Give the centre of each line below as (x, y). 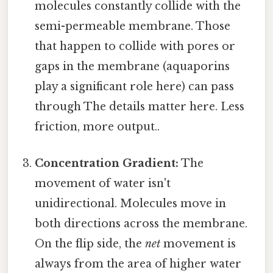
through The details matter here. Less (140, 107)
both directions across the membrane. (141, 223)
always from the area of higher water (138, 264)
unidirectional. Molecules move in (131, 203)
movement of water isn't (103, 183)
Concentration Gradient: (107, 163)
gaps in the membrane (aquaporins (133, 67)
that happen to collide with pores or (135, 47)
